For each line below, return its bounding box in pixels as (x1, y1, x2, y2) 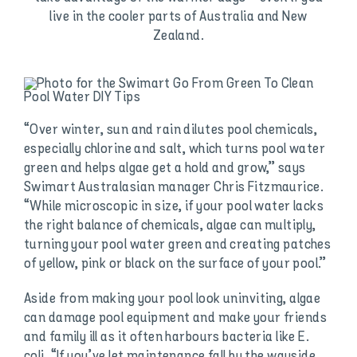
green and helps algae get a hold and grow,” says (23, 159, 306, 178)
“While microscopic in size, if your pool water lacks (23, 198, 324, 216)
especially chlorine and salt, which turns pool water (23, 140, 326, 159)
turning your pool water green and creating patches (23, 236, 331, 254)
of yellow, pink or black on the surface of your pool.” (23, 255, 327, 273)
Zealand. (152, 27, 205, 45)
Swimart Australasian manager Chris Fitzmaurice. (23, 178, 324, 197)
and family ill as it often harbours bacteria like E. (23, 328, 310, 347)
